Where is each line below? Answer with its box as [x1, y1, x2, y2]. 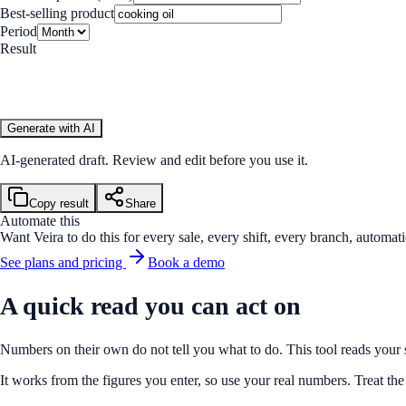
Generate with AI [7, 121, 95, 135]
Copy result [29, 196, 89, 210]
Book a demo [148, 254, 225, 270]
